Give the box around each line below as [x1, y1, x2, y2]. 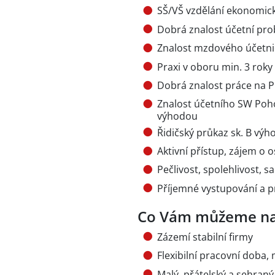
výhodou [157, 109, 198, 123]
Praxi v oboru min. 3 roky [157, 60, 273, 74]
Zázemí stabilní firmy [157, 230, 253, 244]
